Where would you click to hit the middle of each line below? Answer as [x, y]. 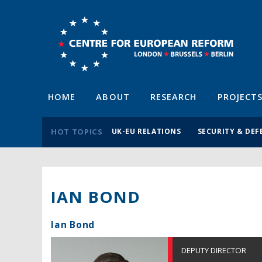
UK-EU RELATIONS [146, 131]
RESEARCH [173, 96]
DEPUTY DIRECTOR [214, 250]
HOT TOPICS [77, 131]
